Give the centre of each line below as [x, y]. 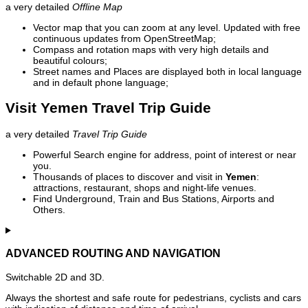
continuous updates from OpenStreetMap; [124, 39]
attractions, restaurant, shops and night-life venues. [145, 187]
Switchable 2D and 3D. [55, 277]
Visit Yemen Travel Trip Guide [108, 108]
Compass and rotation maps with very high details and [151, 50]
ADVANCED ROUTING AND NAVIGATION [113, 253]
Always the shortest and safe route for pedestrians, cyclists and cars [153, 297]
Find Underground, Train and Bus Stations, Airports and [154, 198]
